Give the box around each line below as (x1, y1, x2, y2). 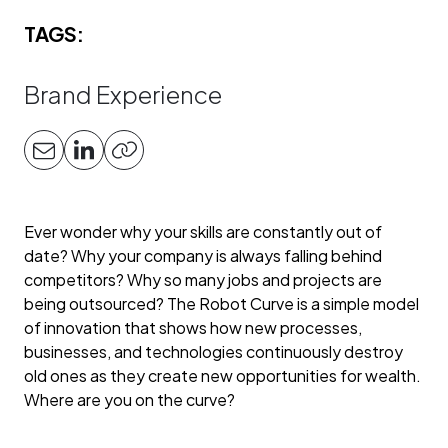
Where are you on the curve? (24, 389, 235, 410)
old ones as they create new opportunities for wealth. (24, 365, 421, 386)
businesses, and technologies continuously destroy (24, 341, 403, 362)
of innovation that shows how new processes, (24, 317, 362, 338)
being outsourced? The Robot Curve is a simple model (24, 293, 419, 314)
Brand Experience (24, 79, 222, 109)
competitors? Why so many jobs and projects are (24, 269, 382, 290)
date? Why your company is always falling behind (24, 245, 382, 266)
